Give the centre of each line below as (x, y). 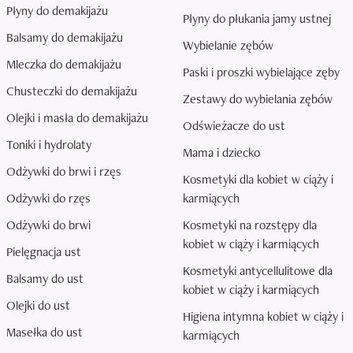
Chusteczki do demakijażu (72, 91)
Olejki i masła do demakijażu (77, 118)
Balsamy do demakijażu (65, 38)
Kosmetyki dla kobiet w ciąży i (258, 180)
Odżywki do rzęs (48, 199)
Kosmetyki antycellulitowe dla (258, 271)
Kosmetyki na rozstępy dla (250, 225)
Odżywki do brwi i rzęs (64, 172)
